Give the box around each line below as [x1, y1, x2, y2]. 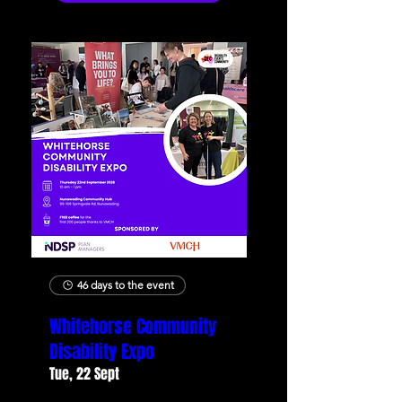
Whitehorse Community [49, 313, 216, 340]
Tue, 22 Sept [49, 363, 119, 384]
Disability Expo [49, 338, 154, 365]
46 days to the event [77, 278, 174, 292]
